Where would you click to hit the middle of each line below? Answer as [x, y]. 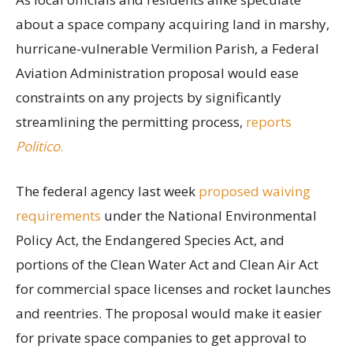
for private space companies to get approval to [161, 338]
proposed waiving [255, 191]
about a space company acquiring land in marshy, [173, 24]
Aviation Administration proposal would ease [157, 73]
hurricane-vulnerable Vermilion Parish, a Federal [167, 49]
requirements [58, 216]
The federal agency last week [107, 191]
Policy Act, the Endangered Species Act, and [150, 240]
